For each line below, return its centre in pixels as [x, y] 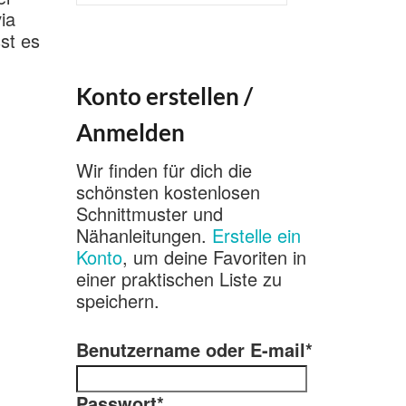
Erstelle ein [256, 235]
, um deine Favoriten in [214, 257]
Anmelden [130, 132]
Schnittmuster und [149, 213]
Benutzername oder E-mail [190, 349]
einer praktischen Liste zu [179, 279]
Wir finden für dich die [164, 170]
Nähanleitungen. [144, 235]
